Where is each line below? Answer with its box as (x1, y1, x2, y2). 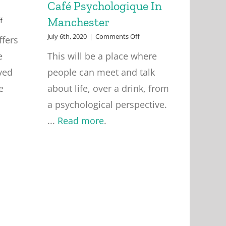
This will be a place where (47, 50, 157, 62)
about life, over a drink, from (47, 82, 169, 94)
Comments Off (95, 32, 140, 41)
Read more (57, 115, 104, 127)
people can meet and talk (47, 66, 155, 78)
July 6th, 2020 (47, 32, 87, 41)
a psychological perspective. (47, 98, 167, 110)
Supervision (2, 34, 37, 43)
